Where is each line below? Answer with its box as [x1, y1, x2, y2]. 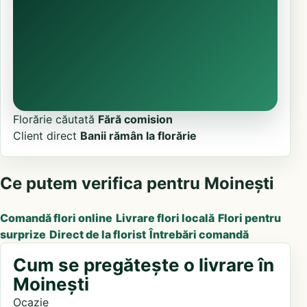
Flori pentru [218, 210, 281, 225]
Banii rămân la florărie [80, 128, 197, 143]
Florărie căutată [13, 112, 95, 126]
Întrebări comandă [149, 227, 249, 241]
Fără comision [98, 112, 173, 126]
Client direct [13, 128, 77, 143]
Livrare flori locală [116, 210, 214, 225]
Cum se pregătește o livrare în [13, 254, 274, 275]
